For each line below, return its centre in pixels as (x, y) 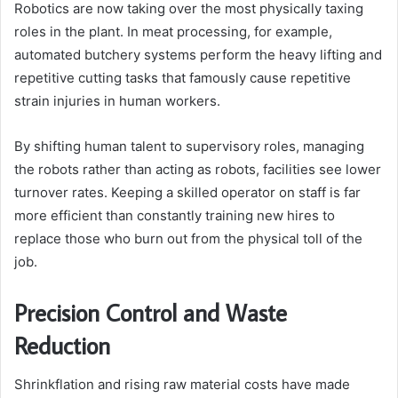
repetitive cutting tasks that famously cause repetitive (183, 77)
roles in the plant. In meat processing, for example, (173, 31)
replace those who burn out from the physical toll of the (188, 238)
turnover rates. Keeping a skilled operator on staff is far (187, 192)
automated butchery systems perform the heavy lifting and (198, 54)
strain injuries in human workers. (117, 100)
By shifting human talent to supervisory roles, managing (189, 146)
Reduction (62, 345)
